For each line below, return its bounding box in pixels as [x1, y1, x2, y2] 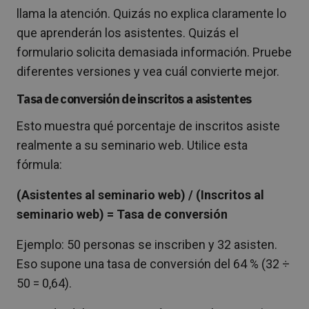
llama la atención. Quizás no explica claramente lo [17, 6, 286, 21]
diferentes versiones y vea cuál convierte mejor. [17, 63, 279, 79]
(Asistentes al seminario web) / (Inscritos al [17, 187, 264, 202]
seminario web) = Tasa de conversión [17, 206, 228, 221]
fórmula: [17, 157, 62, 172]
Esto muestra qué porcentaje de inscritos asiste [17, 118, 280, 133]
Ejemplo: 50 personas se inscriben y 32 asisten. [17, 237, 277, 252]
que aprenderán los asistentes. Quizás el [17, 25, 239, 40]
